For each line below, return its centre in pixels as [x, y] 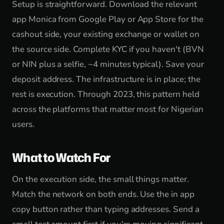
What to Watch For [61, 157]
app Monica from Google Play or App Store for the [108, 19]
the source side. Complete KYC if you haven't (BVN [108, 49]
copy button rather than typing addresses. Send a [106, 209]
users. [23, 124]
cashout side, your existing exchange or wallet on [106, 34]
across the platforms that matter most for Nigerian [108, 109]
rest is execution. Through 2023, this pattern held [106, 94]
